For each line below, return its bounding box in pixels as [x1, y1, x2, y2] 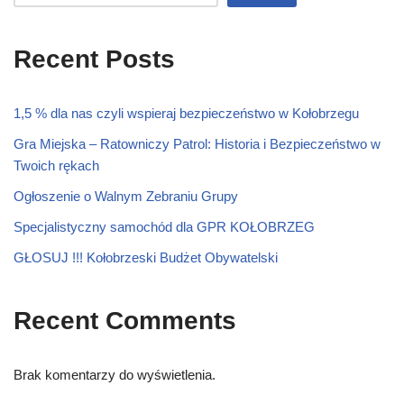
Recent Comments [14, 307, 236, 335]
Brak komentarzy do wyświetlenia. [14, 367, 216, 382]
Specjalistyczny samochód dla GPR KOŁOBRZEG [14, 219, 315, 234]
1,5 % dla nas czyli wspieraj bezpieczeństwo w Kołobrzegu [14, 106, 359, 121]
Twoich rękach [14, 158, 99, 173]
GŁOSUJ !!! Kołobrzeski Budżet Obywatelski [14, 250, 278, 265]
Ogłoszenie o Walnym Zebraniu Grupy [14, 188, 238, 204]
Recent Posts [14, 45, 175, 73]
